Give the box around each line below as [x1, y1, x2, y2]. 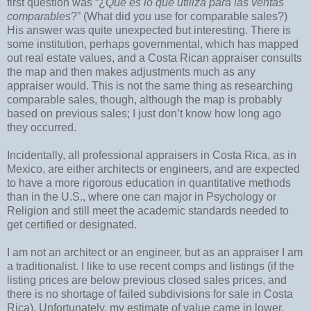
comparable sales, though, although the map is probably [7, 93, 282, 106]
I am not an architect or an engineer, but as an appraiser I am [7, 246, 303, 258]
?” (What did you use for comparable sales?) [71, 10, 287, 22]
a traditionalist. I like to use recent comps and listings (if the [7, 260, 294, 272]
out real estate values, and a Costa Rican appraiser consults [7, 51, 302, 64]
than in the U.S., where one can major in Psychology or [7, 190, 276, 203]
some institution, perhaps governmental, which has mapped [7, 37, 299, 50]
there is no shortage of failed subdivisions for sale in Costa [7, 287, 293, 300]
